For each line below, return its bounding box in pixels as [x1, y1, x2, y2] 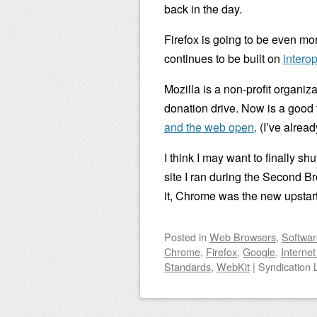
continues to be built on [164, 50, 283, 67]
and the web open [164, 119, 254, 135]
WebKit [217, 259, 250, 274]
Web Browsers [209, 229, 276, 244]
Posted [164, 229, 199, 244]
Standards [164, 259, 211, 274]
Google [243, 244, 275, 259]
